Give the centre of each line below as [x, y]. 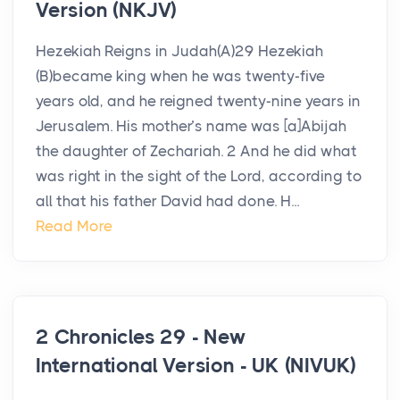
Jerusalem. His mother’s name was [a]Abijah [191, 126]
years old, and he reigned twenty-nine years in [198, 101]
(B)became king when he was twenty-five [180, 76]
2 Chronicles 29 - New [141, 337]
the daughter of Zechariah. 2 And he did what [196, 151]
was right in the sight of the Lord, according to [199, 176]
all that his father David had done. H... [167, 201]
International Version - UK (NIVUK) [196, 366]
